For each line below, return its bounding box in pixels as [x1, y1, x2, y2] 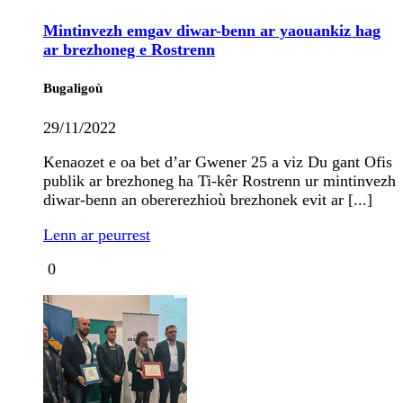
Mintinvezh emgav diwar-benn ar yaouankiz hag [43, 21, 381, 40]
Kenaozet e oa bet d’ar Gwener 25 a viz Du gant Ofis [43, 153, 392, 172]
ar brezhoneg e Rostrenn [43, 40, 215, 58]
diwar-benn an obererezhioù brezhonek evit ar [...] [43, 191, 372, 210]
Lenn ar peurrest [43, 225, 150, 244]
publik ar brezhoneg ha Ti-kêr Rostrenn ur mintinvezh [43, 172, 396, 191]
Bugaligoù [43, 81, 103, 96]
